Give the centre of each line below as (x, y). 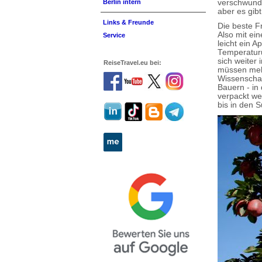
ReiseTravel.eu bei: (132, 63)
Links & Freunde (128, 22)
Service (114, 35)
